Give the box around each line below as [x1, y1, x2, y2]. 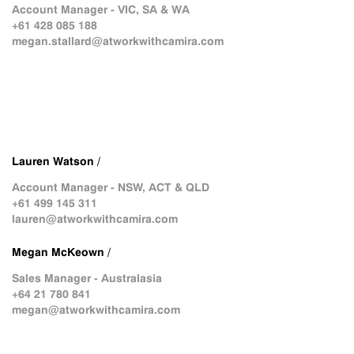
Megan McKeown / [12, 246, 111, 258]
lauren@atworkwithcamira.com [12, 213, 178, 225]
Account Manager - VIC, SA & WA [12, 3, 190, 16]
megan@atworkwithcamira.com [12, 303, 180, 316]
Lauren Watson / [12, 155, 100, 168]
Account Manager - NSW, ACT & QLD [12, 181, 209, 194]
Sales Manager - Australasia [12, 272, 162, 284]
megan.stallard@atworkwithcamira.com [12, 35, 224, 47]
